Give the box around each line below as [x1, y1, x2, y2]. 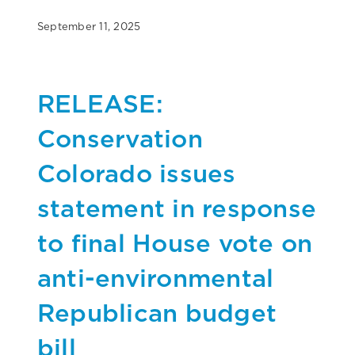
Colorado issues [37, 158, 236, 188]
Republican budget [37, 297, 277, 327]
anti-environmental [37, 262, 274, 292]
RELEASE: [37, 88, 163, 118]
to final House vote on [37, 227, 313, 258]
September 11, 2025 [37, 20, 141, 32]
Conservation [37, 123, 203, 153]
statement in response [37, 193, 317, 223]
